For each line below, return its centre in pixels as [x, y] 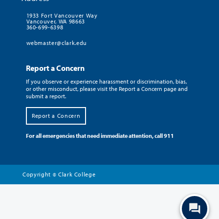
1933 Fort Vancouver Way [62, 15]
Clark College [76, 174]
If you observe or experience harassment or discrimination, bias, [106, 81]
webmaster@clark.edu [56, 43]
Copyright [38, 174]
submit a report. [46, 96]
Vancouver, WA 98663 [55, 21]
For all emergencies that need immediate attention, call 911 [100, 135]
